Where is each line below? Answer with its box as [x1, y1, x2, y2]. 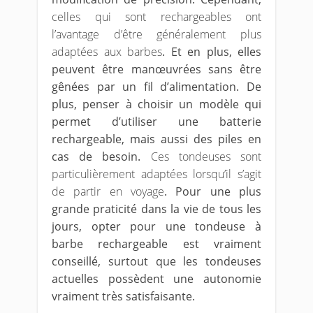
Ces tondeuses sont [150, 149, 262, 164]
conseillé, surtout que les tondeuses [52, 254, 261, 269]
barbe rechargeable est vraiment [52, 236, 261, 252]
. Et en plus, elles [162, 44, 261, 59]
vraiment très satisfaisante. [52, 289, 195, 304]
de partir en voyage [52, 184, 164, 199]
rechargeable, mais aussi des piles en [52, 131, 261, 147]
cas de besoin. [52, 149, 151, 164]
